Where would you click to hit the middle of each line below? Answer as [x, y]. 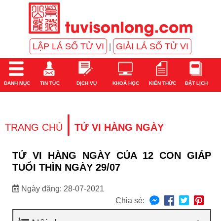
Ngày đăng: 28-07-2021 [62, 189]
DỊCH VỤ [86, 83]
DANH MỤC [16, 83]
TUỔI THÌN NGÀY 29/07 [66, 167]
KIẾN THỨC [162, 83]
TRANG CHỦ [34, 127]
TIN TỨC [49, 83]
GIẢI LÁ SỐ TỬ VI [152, 46]
